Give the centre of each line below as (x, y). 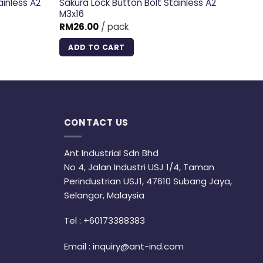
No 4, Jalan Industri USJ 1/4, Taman (139, 167)
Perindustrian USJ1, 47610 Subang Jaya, (148, 181)
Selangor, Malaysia (104, 195)
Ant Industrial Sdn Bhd (111, 153)
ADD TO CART (97, 47)
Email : (78, 246)
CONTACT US (96, 122)
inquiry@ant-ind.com (138, 246)
